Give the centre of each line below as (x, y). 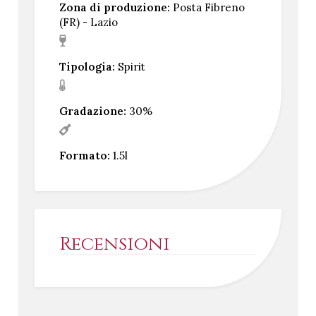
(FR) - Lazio (89, 22)
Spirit (130, 66)
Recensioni (115, 244)
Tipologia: (87, 66)
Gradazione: (93, 111)
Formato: (85, 155)
